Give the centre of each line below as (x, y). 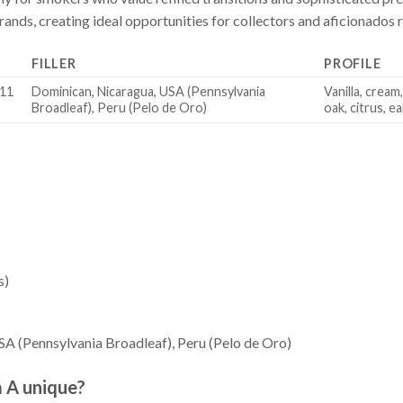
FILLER (54, 64)
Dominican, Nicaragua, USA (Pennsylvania (149, 92)
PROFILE (353, 64)
